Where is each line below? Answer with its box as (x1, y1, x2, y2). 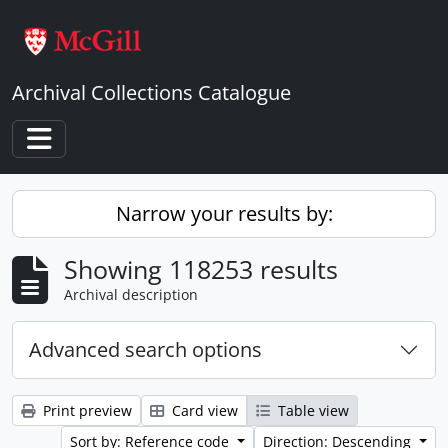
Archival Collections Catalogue (12, 79, 291, 106)
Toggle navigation (38, 148, 200, 175)
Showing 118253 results (64, 252, 338, 286)
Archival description (64, 285, 198, 304)
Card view (168, 401, 238, 420)
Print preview (39, 401, 132, 420)
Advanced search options (29, 336, 262, 363)
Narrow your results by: (115, 200, 333, 227)
